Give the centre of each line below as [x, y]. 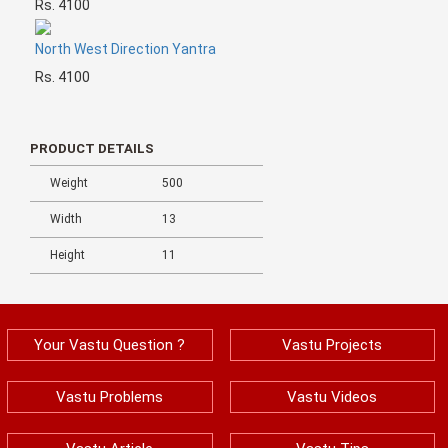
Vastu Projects [332, 345]
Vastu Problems [110, 397]
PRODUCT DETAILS [92, 149]
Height [67, 255]
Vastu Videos [332, 397]
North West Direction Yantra [125, 49]
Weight [69, 183]
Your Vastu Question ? [110, 345]
